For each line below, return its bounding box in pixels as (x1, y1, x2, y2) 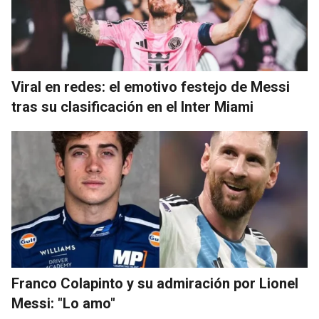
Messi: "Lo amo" (11, 294, 115, 312)
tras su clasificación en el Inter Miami (11, 98, 253, 115)
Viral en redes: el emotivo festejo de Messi (11, 78, 290, 95)
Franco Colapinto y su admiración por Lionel (11, 274, 298, 292)
